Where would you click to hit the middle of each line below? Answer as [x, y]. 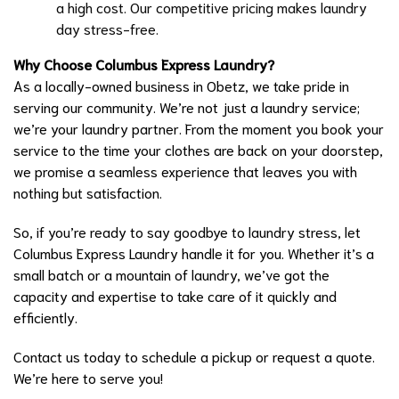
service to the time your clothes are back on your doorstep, [198, 149]
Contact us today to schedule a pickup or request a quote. [194, 355]
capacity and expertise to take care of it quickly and [175, 295]
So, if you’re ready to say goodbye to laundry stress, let [187, 231]
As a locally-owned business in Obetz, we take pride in [181, 85]
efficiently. [45, 316]
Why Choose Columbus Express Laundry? [144, 63]
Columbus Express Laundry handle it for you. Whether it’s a [194, 252]
